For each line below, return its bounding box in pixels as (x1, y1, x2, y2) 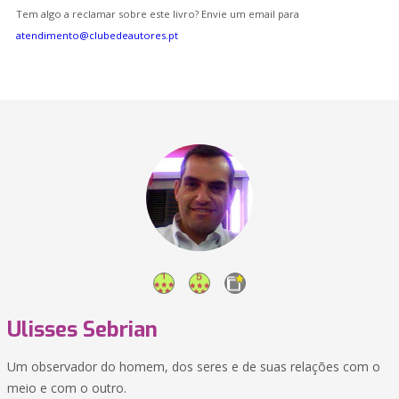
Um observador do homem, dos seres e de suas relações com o (7, 358, 380, 375)
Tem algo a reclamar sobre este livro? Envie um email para (16, 7, 299, 20)
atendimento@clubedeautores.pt (16, 28, 178, 42)
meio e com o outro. (7, 379, 126, 396)
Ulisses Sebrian (7, 315, 158, 344)
